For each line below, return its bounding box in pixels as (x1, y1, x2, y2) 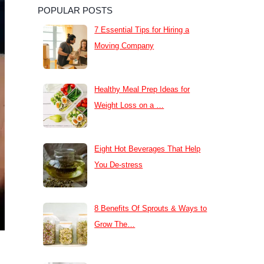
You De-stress (94, 160, 143, 170)
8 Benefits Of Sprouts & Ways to (94, 203, 207, 213)
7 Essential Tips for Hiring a (94, 25, 190, 35)
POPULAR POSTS (38, 5, 113, 15)
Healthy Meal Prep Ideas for (94, 85, 190, 94)
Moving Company (94, 41, 154, 51)
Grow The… (94, 219, 136, 229)
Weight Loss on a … (94, 101, 164, 110)
